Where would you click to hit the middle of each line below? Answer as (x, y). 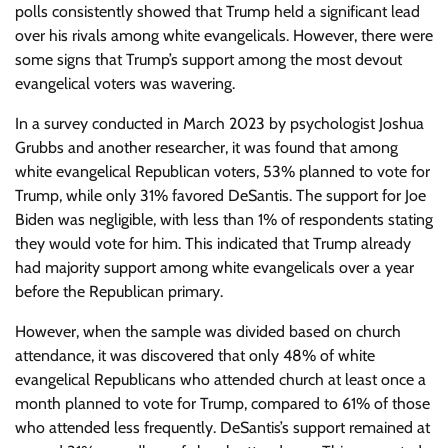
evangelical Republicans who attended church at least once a (220, 379)
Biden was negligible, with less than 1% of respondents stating (224, 219)
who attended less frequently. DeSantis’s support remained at (222, 427)
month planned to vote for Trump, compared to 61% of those (222, 403)
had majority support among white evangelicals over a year (214, 267)
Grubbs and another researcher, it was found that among (206, 147)
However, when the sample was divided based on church (208, 331)
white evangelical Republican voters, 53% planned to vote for (222, 171)
